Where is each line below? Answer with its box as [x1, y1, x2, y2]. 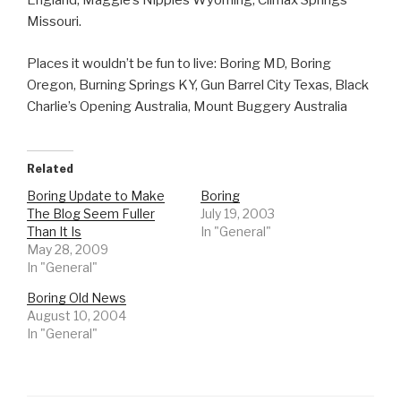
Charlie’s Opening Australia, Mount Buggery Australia [27, 98, 347, 115]
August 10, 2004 [27, 308, 126, 324]
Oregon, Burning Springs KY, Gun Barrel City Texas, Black [27, 76, 369, 93]
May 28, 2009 [27, 242, 108, 258]
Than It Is [27, 224, 81, 240]
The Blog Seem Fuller [27, 206, 155, 222]
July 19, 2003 [200, 206, 275, 222]
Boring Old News [27, 290, 126, 306]
